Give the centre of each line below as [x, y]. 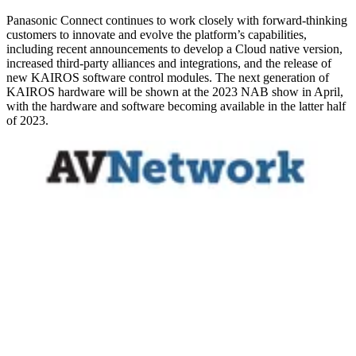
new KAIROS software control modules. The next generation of [168, 77]
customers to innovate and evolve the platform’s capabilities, [157, 34]
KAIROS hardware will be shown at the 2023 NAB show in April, [175, 91]
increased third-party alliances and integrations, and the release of [169, 63]
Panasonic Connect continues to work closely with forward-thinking [177, 20]
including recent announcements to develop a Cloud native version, [174, 48]
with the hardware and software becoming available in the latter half [176, 106]
